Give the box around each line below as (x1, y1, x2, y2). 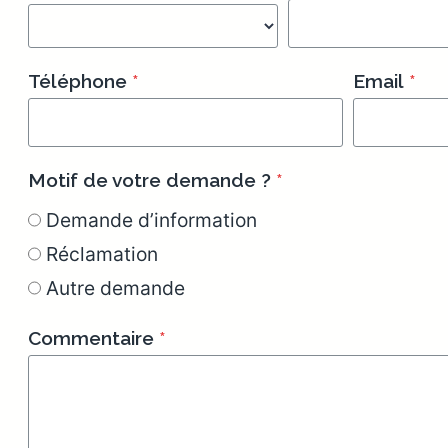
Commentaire (28, 326, 154, 349)
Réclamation (46, 241, 158, 266)
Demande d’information (46, 207, 257, 232)
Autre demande (46, 275, 185, 300)
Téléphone (28, 69, 127, 92)
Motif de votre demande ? (28, 168, 271, 191)
